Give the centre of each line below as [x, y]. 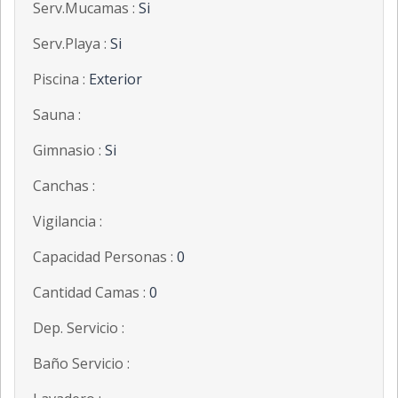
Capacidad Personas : [105, 257]
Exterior [115, 80]
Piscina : [61, 80]
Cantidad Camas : [91, 293]
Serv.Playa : [72, 44]
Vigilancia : [68, 222]
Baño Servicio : [81, 364]
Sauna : [57, 115]
